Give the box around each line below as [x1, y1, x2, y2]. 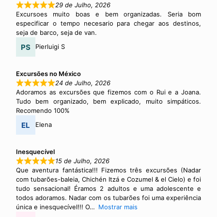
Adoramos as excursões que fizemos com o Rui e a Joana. [16, 88, 201, 96]
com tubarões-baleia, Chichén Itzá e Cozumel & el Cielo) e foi [16, 175, 201, 183]
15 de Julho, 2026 [55, 156, 110, 165]
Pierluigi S [35, 43, 65, 51]
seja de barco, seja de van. [16, 28, 97, 36]
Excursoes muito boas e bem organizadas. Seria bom [16, 10, 201, 18]
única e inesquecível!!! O [16, 202, 90, 211]
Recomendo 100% [16, 106, 70, 114]
